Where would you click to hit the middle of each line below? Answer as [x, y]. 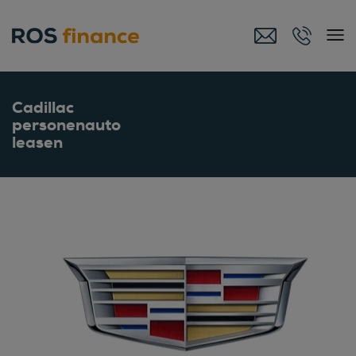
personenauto [66, 124]
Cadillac [43, 107]
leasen [37, 142]
